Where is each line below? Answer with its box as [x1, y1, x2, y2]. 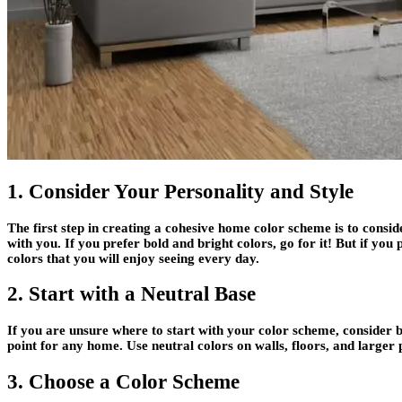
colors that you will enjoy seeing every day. [7, 250, 259, 266]
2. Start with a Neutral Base [7, 283, 256, 306]
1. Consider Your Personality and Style [7, 179, 354, 203]
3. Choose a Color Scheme [7, 370, 240, 393]
